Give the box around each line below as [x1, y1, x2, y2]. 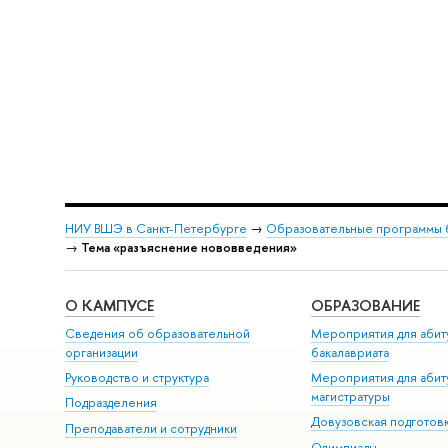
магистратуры [311, 387, 391, 405]
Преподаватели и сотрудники [64, 419, 237, 437]
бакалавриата [311, 343, 390, 361]
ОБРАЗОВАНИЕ [311, 295, 421, 317]
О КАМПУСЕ [64, 295, 154, 317]
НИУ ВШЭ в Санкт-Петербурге [64, 220, 247, 238]
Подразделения [64, 394, 157, 412]
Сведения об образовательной [64, 324, 250, 342]
